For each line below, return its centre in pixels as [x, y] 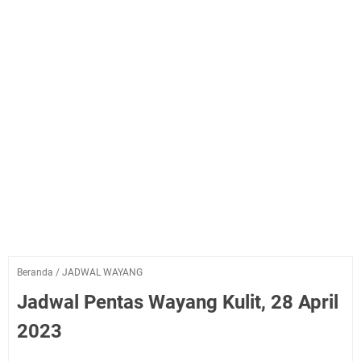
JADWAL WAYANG [102, 272]
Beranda [35, 272]
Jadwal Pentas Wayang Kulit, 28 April [178, 302]
